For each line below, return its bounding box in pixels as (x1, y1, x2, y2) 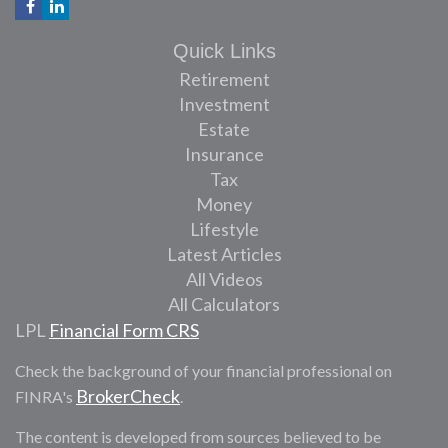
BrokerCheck (76, 384, 180, 407)
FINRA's (15, 386, 76, 406)
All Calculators (168, 292, 280, 315)
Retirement (178, 67, 270, 90)
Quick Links (172, 39, 276, 62)
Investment (178, 92, 270, 115)
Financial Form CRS (49, 318, 199, 341)
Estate (198, 117, 250, 140)
